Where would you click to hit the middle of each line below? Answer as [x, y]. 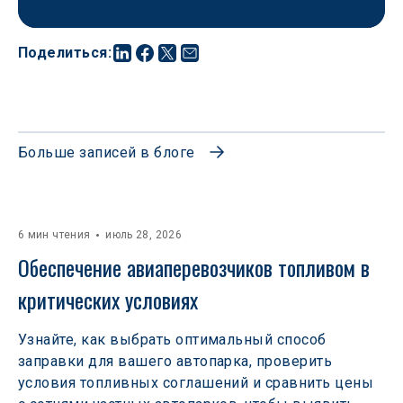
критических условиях [108, 300]
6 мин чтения [54, 235]
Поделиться [63, 53]
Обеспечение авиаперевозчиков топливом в [197, 267]
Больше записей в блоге [107, 152]
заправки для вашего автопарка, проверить [175, 361]
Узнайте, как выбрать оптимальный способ [172, 340]
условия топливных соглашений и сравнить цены [196, 383]
